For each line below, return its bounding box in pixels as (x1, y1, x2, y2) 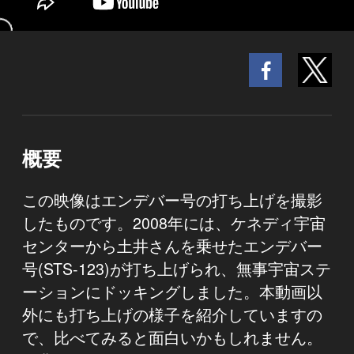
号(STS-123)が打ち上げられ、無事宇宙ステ (22, 257, 331, 281)
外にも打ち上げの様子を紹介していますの (22, 303, 322, 326)
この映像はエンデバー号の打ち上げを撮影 (22, 188, 322, 212)
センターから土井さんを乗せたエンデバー (22, 234, 322, 258)
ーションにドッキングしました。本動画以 (22, 280, 322, 303)
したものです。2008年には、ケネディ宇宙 (22, 211, 326, 235)
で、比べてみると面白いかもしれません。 (22, 326, 322, 349)
